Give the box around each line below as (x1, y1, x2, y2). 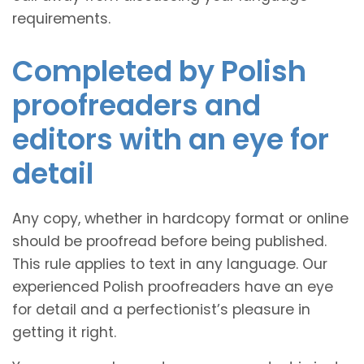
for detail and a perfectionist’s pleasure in (12, 299, 310, 319)
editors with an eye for (12, 119, 329, 159)
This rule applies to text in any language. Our (12, 253, 327, 274)
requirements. (12, 8, 110, 28)
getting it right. (12, 322, 116, 342)
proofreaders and (12, 84, 261, 125)
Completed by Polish (12, 50, 306, 91)
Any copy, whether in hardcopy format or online (12, 208, 349, 228)
